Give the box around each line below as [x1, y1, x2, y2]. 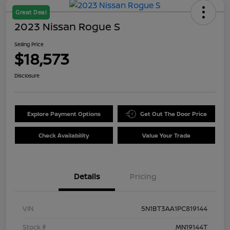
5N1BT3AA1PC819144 [141, 204, 207, 214]
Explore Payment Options [27, 110, 101, 118]
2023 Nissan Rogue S [14, 20, 120, 34]
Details [73, 171, 100, 182]
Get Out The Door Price [140, 110, 207, 118]
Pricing [130, 171, 157, 182]
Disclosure [14, 72, 40, 80]
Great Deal [15, 8, 47, 16]
